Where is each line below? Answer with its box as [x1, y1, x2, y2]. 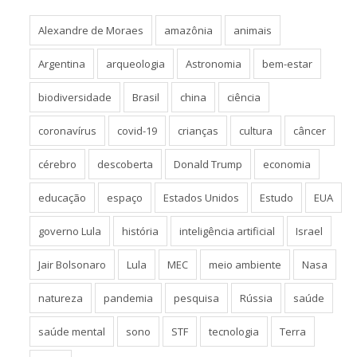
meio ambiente [209, 257, 281, 272]
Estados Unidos [163, 190, 239, 205]
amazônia [164, 22, 213, 37]
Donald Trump [174, 156, 242, 171]
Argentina [38, 56, 85, 71]
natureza [38, 290, 83, 305]
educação [38, 190, 86, 205]
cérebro [38, 156, 76, 171]
